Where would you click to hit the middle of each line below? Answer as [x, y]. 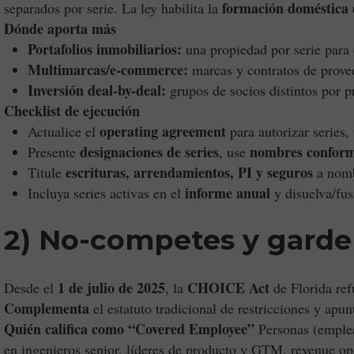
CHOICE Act [228, 288]
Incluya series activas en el [106, 193]
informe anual [228, 193]
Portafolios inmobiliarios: [105, 49]
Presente [54, 152]
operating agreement [163, 131]
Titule [47, 172]
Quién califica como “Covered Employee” [129, 329]
